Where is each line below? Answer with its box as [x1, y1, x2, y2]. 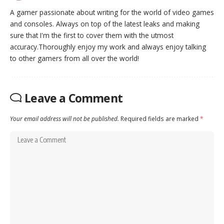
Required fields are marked [120, 114, 200, 122]
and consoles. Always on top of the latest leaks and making [10, 18, 199, 28]
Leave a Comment [24, 89, 122, 106]
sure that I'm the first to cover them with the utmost [10, 30, 173, 40]
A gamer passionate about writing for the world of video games [10, 7, 214, 17]
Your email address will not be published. [10, 114, 119, 122]
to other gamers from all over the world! [10, 53, 139, 63]
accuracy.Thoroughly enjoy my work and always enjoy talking [10, 41, 206, 51]
